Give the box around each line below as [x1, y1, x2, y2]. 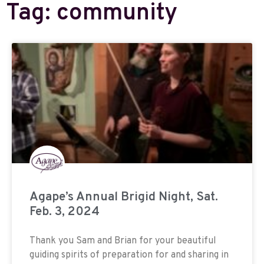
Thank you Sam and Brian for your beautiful [29, 235, 216, 247]
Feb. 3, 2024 [29, 203, 100, 220]
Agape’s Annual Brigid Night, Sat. [29, 189, 218, 205]
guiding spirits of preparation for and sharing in [29, 249, 229, 261]
